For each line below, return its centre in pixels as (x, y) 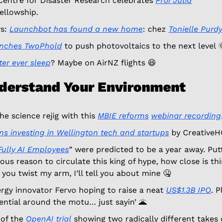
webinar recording (186, 115)
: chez (156, 29)
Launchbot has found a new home (76, 29)
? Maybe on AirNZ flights (99, 62)
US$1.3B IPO (189, 190)
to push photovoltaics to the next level (140, 46)
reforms (134, 115)
